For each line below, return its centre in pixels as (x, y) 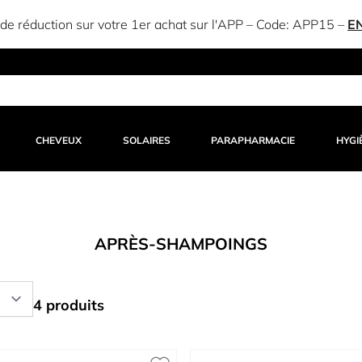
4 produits (69, 305)
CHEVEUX (59, 140)
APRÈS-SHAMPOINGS (181, 244)
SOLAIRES (146, 140)
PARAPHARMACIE (253, 140)
